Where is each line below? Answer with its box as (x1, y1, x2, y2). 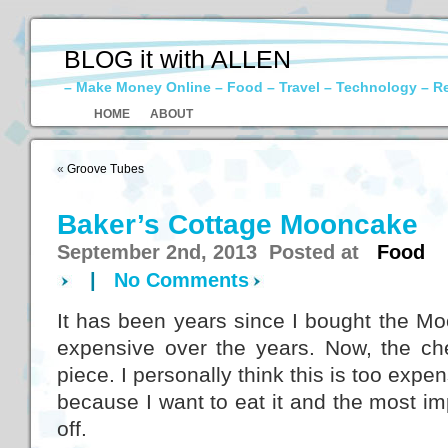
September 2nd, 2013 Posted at (57, 241, 377, 263)
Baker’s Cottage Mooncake (57, 208, 418, 240)
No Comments (114, 269, 249, 291)
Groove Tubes (67, 162, 144, 176)
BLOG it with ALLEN (64, 45, 292, 73)
